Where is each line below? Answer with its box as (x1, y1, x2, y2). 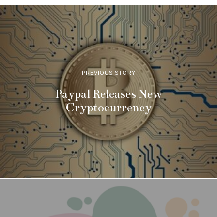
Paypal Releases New (55, 87, 162, 102)
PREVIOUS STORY (81, 70, 136, 76)
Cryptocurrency (65, 100, 152, 115)
